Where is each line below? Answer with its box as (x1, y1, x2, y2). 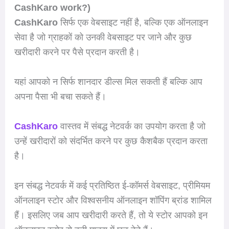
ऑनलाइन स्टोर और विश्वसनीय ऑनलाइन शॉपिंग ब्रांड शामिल (14, 195, 212, 205)
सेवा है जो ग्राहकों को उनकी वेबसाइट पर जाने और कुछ (14, 32, 192, 43)
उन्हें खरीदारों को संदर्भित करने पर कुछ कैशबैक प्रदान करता (14, 136, 208, 147)
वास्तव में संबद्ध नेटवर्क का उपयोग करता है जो (60, 121, 205, 132)
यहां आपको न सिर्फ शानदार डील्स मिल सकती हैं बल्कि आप (14, 77, 202, 87)
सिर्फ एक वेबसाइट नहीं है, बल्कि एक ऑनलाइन (57, 17, 208, 28)
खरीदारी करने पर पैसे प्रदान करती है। (14, 47, 140, 58)
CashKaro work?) (14, 3, 90, 13)
